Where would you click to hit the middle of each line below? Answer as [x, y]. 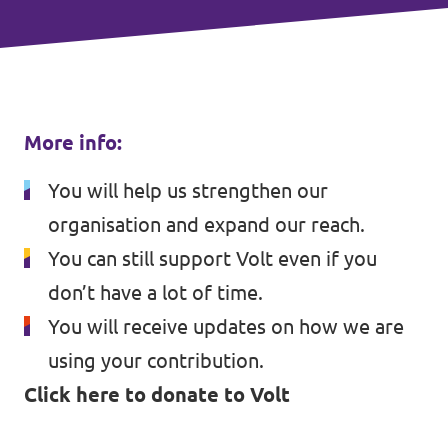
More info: [73, 142]
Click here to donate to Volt [157, 394]
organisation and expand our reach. [206, 224]
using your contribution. [156, 360]
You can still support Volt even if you [212, 258]
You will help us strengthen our [188, 190]
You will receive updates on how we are [226, 326]
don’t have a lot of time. [155, 292]
